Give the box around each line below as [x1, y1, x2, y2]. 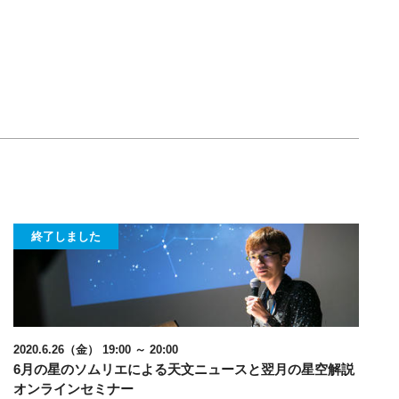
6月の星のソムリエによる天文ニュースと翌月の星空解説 [13, 362, 354, 378]
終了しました [31, 229, 101, 243]
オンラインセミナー [13, 381, 134, 397]
